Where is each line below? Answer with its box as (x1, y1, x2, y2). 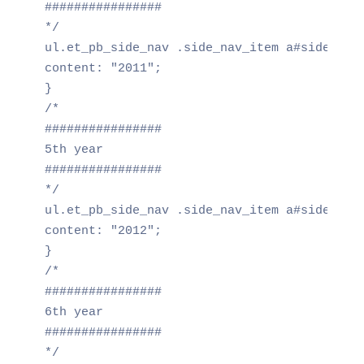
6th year (44, 305, 103, 319)
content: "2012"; (44, 223, 162, 238)
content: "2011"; (44, 61, 162, 76)
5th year (44, 142, 103, 157)
